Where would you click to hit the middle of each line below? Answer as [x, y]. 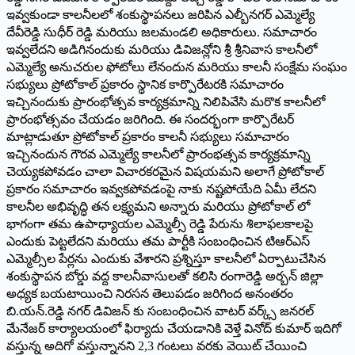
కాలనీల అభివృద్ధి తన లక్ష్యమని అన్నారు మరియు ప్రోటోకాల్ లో [158, 206]
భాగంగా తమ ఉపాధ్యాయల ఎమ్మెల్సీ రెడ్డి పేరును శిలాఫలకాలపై [160, 223]
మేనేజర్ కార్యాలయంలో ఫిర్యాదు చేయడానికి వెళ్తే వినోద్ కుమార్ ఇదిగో [174, 328]
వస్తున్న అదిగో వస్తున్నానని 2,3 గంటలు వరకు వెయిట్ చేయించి [157, 345]
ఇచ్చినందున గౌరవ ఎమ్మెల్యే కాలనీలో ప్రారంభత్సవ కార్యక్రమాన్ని [158, 154]
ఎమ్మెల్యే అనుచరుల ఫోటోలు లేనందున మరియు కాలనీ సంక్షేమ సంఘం [177, 67]
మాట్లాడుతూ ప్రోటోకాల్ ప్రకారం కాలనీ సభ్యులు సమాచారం [148, 136]
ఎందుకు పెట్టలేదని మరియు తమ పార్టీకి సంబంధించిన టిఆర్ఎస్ [158, 241]
